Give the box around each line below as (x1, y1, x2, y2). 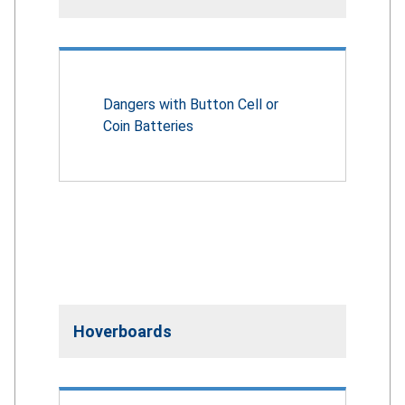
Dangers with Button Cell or (103, 95, 278, 113)
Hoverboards (73, 321, 172, 341)
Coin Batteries (103, 117, 193, 135)
